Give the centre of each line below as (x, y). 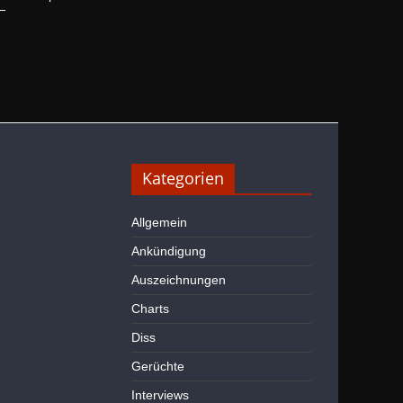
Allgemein (159, 222)
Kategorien (183, 178)
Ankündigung (169, 251)
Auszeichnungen (179, 279)
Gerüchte (158, 366)
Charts (150, 308)
